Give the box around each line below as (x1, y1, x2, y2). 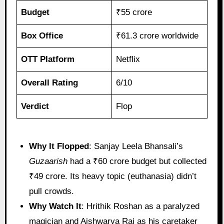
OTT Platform (21, 54, 75, 64)
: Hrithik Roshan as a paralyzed (81, 201, 200, 211)
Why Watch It (29, 201, 82, 211)
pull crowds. (29, 186, 74, 196)
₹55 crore (116, 7, 152, 17)
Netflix (116, 54, 140, 64)
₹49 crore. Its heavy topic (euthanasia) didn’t (29, 171, 197, 181)
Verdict (21, 101, 49, 111)
